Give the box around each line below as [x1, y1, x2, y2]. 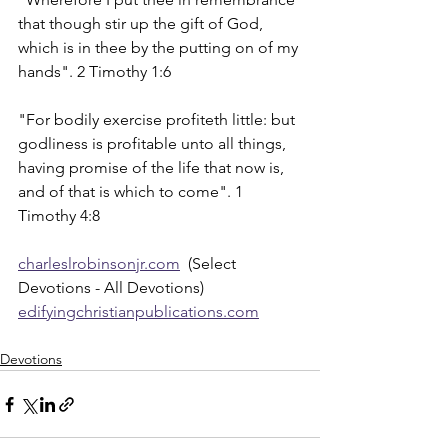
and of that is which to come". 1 [18, 182, 247, 201]
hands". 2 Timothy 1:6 [18, 62, 171, 81]
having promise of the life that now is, [18, 158, 288, 177]
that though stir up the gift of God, [18, 14, 267, 33]
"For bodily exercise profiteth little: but [18, 110, 299, 129]
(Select [180, 254, 240, 273]
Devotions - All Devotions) [18, 278, 204, 297]
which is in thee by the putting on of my [18, 38, 302, 57]
